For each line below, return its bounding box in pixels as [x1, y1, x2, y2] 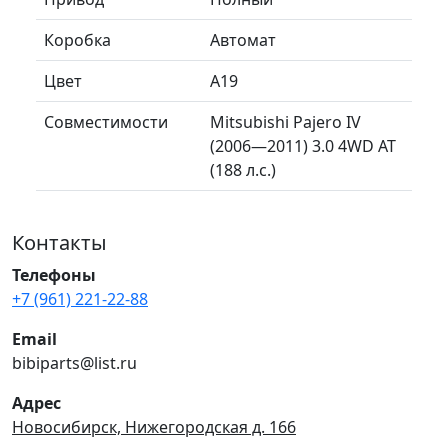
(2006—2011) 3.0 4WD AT [210, 134, 396, 157]
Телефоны [12, 263, 96, 286]
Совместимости [44, 110, 168, 133]
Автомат [210, 28, 276, 51]
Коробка [44, 28, 111, 51]
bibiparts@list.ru [12, 351, 137, 374]
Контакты [12, 228, 107, 256]
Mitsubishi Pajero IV [210, 110, 361, 133]
